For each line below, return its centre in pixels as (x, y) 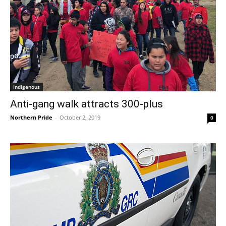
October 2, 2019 (80, 117)
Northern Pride (31, 117)
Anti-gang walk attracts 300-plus (87, 104)
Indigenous (26, 87)
